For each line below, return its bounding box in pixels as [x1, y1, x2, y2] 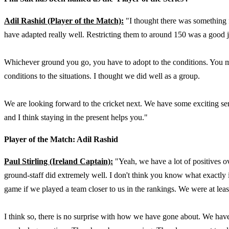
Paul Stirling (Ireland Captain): [4, 157, 113, 166]
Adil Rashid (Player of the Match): [4, 16, 124, 25]
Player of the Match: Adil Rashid [4, 135, 118, 144]
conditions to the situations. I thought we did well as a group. [4, 72, 200, 80]
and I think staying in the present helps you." [4, 113, 148, 122]
